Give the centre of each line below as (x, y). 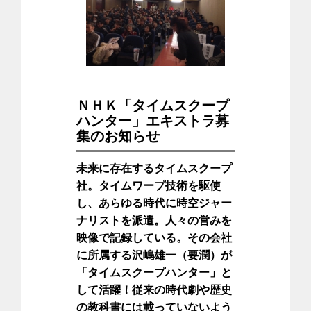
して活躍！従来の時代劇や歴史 (154, 289)
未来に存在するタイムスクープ (154, 167)
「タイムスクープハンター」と (154, 271)
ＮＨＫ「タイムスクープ (153, 104)
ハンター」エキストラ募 (153, 119)
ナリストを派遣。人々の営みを (154, 219)
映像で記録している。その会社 (154, 237)
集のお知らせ (118, 135)
